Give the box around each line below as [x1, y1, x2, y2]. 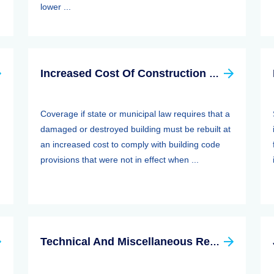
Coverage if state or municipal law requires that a [40, 109, 230, 119]
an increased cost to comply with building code [40, 139, 220, 149]
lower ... [40, 2, 71, 12]
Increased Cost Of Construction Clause [209, 68, 219, 79]
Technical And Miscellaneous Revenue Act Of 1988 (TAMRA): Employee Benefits [210, 237, 220, 247]
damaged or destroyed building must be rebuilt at [40, 124, 231, 134]
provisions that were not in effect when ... [40, 155, 199, 165]
